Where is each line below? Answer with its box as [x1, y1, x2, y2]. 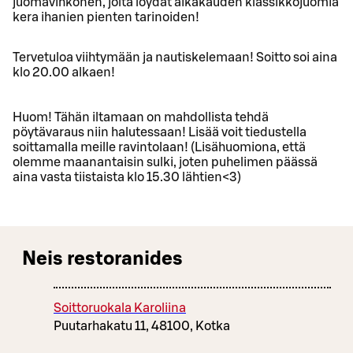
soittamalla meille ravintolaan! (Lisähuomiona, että [13, 140, 306, 154]
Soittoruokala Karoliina [54, 301, 186, 314]
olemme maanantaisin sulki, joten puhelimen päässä [13, 155, 318, 169]
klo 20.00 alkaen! [13, 65, 115, 79]
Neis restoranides [22, 249, 183, 269]
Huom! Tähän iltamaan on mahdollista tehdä [13, 110, 269, 124]
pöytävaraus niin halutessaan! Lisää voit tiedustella [13, 125, 307, 139]
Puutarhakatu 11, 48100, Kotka [54, 319, 230, 333]
